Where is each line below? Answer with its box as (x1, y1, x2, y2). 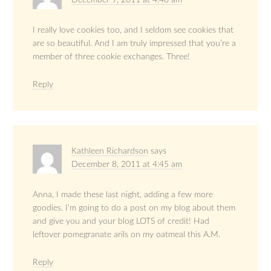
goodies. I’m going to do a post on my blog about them (33, 204, 236, 213)
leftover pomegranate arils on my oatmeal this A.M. (33, 230, 221, 240)
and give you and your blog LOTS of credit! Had (33, 217, 210, 226)
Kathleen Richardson (71, 147, 149, 156)
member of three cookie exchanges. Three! (33, 53, 191, 62)
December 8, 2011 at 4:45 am (71, 160, 183, 169)
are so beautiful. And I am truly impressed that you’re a (33, 39, 237, 48)
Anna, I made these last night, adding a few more (33, 191, 214, 200)
